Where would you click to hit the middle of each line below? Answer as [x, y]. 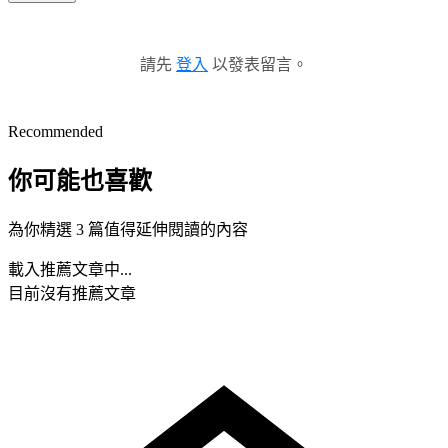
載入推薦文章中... [70, 269]
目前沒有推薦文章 [72, 293]
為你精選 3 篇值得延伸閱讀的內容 [128, 229]
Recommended [55, 131]
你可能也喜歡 [80, 180]
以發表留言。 [258, 64]
